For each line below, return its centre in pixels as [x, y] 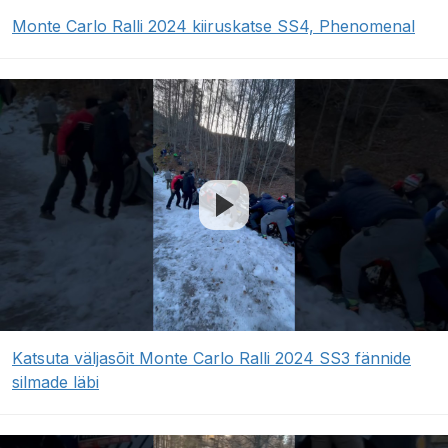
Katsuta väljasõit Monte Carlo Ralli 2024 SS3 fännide [211, 358]
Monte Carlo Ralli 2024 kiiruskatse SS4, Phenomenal [213, 26]
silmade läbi [55, 382]
